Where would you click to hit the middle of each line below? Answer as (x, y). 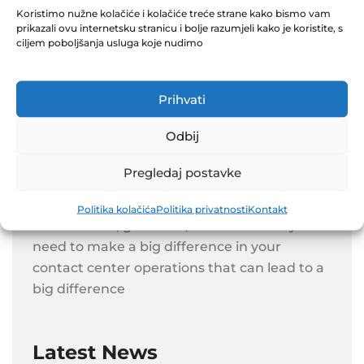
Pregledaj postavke (182, 172)
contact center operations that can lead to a (178, 268)
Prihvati (182, 99)
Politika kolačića (116, 209)
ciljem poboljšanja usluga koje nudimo (110, 42)
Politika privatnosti (201, 209)
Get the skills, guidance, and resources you (173, 225)
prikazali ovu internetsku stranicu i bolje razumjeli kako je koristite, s (180, 28)
